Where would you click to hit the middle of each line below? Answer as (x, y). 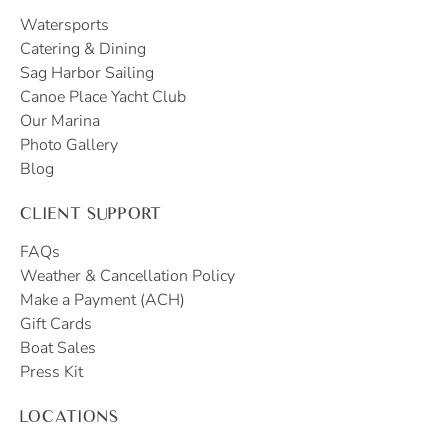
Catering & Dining (83, 49)
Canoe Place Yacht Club (103, 97)
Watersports (64, 25)
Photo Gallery (69, 145)
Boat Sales (58, 348)
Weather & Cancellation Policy (127, 276)
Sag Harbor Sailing (87, 73)
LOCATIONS (69, 417)
